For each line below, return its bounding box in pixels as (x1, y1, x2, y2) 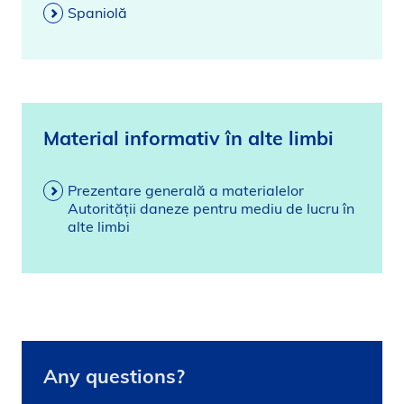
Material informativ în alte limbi (43, 126, 334, 150)
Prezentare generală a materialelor (68, 181, 304, 199)
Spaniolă (68, 4, 127, 22)
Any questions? (43, 364, 185, 388)
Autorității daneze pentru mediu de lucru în (68, 199, 354, 217)
